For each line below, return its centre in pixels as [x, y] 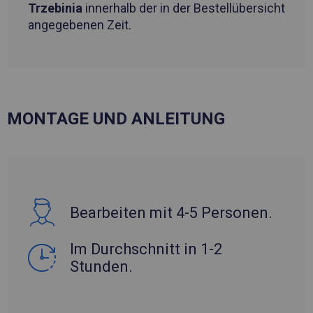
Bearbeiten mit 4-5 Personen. [171, 212]
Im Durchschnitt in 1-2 [146, 249]
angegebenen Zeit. [80, 25]
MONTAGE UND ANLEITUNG [116, 119]
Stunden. [101, 267]
